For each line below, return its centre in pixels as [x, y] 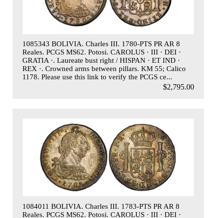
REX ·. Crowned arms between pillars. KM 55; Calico [104, 69]
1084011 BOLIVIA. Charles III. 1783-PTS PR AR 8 [101, 206]
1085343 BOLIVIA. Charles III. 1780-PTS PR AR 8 [101, 44]
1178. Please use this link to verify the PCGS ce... [97, 77]
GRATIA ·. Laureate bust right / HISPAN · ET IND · [101, 61]
